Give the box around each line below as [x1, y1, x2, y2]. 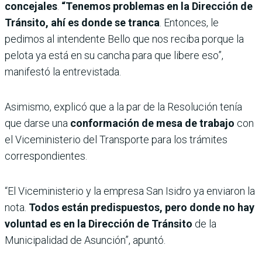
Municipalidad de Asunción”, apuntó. [5, 234, 166, 247]
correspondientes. [5, 150, 87, 163]
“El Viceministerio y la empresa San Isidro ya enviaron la [5, 185, 255, 198]
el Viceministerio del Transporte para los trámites [5, 133, 227, 146]
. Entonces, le [160, 16, 219, 29]
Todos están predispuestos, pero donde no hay [29, 201, 254, 214]
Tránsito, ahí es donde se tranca [5, 16, 160, 29]
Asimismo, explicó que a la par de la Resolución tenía [5, 101, 242, 113]
